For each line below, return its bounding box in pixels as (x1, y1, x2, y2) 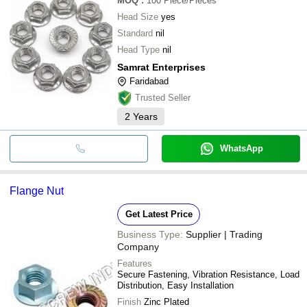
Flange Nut (10, 184, 64, 197)
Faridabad (130, 75, 169, 86)
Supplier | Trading (186, 228, 262, 240)
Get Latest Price (125, 208, 193, 219)
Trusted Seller (135, 92, 191, 103)
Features (117, 258, 152, 269)
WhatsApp (219, 143, 263, 153)
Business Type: (117, 228, 183, 240)
